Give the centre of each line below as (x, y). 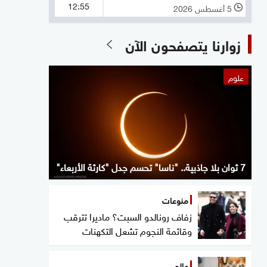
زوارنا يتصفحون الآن (183, 44)
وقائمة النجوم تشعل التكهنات (137, 230)
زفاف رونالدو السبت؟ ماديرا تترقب (128, 216)
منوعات (175, 199)
